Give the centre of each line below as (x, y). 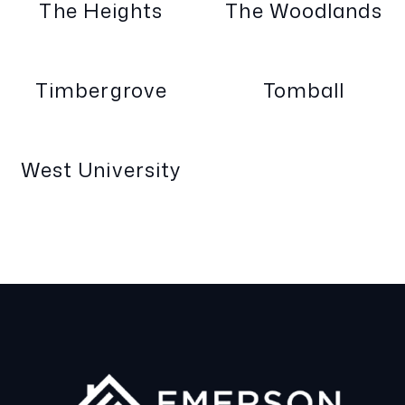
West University (101, 170)
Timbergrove (101, 90)
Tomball (304, 90)
